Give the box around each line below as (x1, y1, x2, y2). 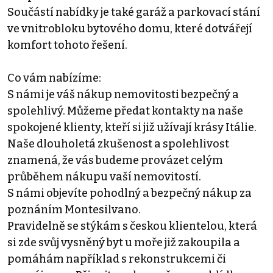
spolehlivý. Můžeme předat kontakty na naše (7, 104, 243, 118)
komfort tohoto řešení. (7, 38, 127, 52)
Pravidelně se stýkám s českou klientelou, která (7, 219, 257, 233)
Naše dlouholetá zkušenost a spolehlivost (7, 136, 229, 151)
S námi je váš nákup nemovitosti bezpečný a (7, 87, 239, 101)
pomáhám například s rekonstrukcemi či (7, 252, 226, 266)
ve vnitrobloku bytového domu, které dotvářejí (7, 21, 252, 35)
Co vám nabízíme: (7, 71, 101, 85)
